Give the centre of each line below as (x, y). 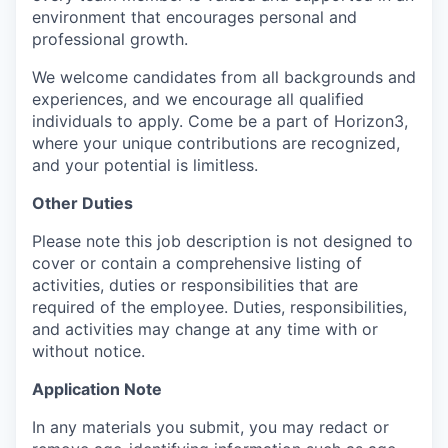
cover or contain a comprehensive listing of (197, 263)
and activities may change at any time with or (205, 329)
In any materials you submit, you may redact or (210, 427)
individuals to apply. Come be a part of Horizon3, (220, 121)
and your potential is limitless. (145, 165)
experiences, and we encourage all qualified (198, 99)
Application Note (97, 389)
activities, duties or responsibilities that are (195, 285)
